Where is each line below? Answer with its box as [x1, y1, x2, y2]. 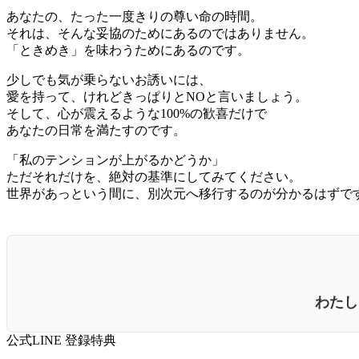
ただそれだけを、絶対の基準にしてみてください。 [6, 169, 301, 184]
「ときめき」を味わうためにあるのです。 [6, 42, 250, 57]
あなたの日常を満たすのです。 [6, 123, 186, 137]
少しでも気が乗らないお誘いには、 [6, 72, 212, 87]
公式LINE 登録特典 [6, 333, 116, 348]
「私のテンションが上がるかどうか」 [6, 152, 224, 167]
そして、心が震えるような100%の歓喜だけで [6, 106, 267, 120]
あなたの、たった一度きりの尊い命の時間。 [6, 9, 263, 23]
